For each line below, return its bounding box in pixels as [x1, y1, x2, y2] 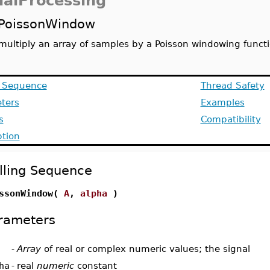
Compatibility [200, 114, 261, 124]
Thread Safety [200, 80, 265, 90]
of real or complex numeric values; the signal [40, 243, 250, 254]
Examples [200, 97, 245, 107]
